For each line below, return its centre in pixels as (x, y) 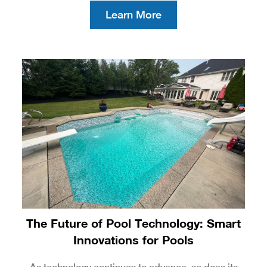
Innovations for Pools (133, 239)
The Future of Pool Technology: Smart (133, 223)
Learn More (133, 15)
